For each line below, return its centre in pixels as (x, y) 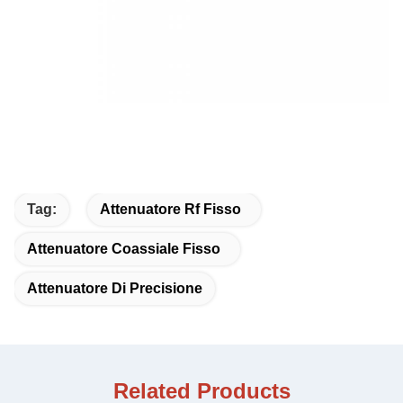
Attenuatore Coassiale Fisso (124, 249)
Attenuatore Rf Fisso (170, 209)
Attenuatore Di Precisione (115, 288)
